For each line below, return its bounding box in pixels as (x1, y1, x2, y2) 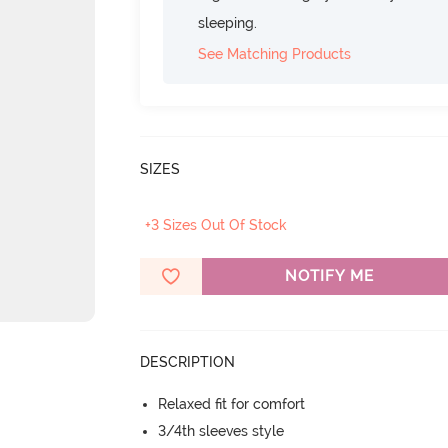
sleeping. (198, 15, 258, 31)
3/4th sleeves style (158, 423, 285, 439)
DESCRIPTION (140, 354, 236, 370)
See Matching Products (198, 46, 352, 62)
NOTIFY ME (284, 267, 374, 285)
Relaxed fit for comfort (158, 396, 306, 412)
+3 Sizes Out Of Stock (145, 217, 288, 233)
